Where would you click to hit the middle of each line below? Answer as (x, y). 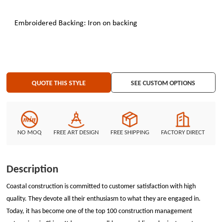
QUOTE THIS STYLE (59, 83)
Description (33, 169)
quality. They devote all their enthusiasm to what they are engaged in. (104, 198)
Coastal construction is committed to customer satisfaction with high (101, 186)
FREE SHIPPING (130, 132)
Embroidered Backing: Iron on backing (72, 24)
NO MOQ (29, 132)
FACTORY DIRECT (183, 132)
